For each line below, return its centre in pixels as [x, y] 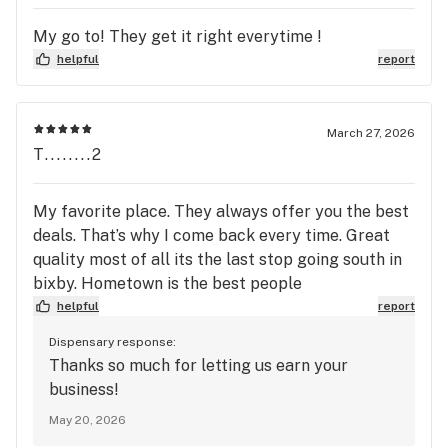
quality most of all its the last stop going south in [217, 259]
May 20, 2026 [87, 420]
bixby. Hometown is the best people [167, 283]
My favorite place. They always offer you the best [221, 211]
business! [84, 389]
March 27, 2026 [371, 133]
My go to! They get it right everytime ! [177, 36]
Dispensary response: [112, 342]
